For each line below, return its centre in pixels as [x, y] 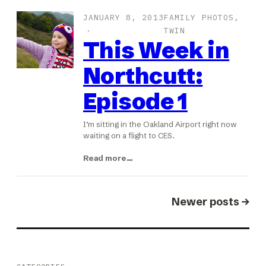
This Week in [156, 50]
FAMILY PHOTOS [199, 17]
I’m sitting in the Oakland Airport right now [160, 124]
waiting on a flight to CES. [129, 135]
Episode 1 [135, 101]
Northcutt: [143, 75]
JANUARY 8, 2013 [123, 17]
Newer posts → [210, 201]
